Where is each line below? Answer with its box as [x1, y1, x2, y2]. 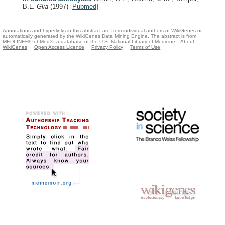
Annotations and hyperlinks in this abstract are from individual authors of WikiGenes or [3, 27, 202, 33]
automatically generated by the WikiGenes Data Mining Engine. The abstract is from [3, 33, 196, 39]
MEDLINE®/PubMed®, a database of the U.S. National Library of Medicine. [3, 38, 177, 44]
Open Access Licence [34, 44, 85, 50]
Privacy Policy [91, 44, 124, 50]
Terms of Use [130, 44, 161, 50]
